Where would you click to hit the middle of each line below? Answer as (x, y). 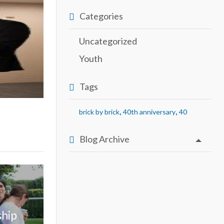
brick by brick (99, 111)
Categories (101, 16)
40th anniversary (149, 111)
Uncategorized (108, 41)
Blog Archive (104, 139)
